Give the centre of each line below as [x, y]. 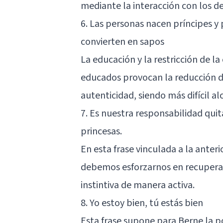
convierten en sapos [122, 42]
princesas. [101, 131]
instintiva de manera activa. [138, 185]
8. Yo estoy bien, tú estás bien [142, 203]
